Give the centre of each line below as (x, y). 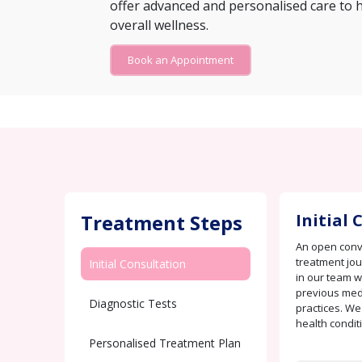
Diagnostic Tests (133, 303)
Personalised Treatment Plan (165, 343)
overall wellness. (159, 25)
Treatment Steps (162, 223)
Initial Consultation (137, 264)
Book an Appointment (181, 60)
